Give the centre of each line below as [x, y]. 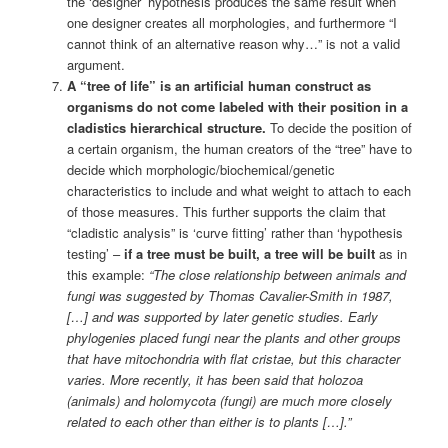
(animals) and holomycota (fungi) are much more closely [229, 400]
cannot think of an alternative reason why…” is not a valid [233, 43]
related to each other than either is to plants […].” [208, 421]
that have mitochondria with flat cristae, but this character [233, 358]
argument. [95, 64]
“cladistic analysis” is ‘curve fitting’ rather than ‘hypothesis [234, 232]
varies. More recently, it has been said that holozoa [214, 379]
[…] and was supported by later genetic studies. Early [222, 316]
